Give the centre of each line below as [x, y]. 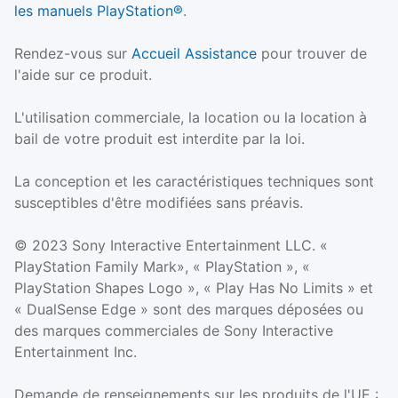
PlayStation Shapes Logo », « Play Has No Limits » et [194, 288]
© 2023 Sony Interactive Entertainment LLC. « [171, 246]
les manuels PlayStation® [99, 11]
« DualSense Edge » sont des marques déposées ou [189, 310]
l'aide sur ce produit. [83, 75]
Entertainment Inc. [76, 352]
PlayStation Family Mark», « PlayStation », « [162, 267]
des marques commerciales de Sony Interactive [174, 331]
